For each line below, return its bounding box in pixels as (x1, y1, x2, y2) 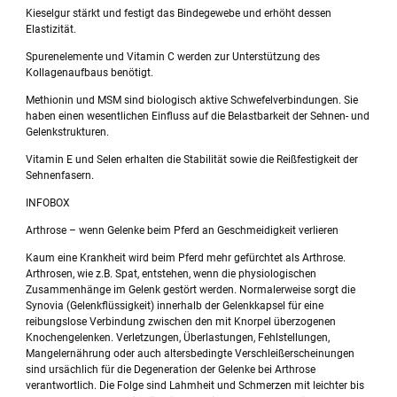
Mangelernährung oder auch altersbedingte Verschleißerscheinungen (26, 347, 355, 361)
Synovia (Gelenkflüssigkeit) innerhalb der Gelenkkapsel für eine (26, 300, 324, 313)
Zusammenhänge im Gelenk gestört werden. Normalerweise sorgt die (26, 284, 356, 297)
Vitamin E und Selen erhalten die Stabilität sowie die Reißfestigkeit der (26, 153, 359, 167)
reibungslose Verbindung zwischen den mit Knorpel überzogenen (26, 315, 337, 329)
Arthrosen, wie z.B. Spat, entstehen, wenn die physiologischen (26, 268, 317, 281)
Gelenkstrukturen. (26, 126, 110, 139)
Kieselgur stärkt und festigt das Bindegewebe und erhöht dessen (26, 7, 332, 20)
